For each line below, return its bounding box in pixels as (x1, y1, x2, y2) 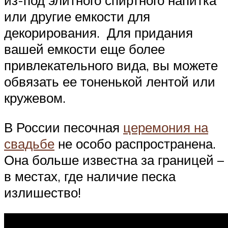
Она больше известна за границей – (4, 151, 224, 168)
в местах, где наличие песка (4, 167, 176, 184)
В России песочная (4, 119, 123, 135)
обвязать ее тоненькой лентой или (4, 73, 215, 90)
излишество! (4, 184, 81, 201)
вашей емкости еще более (4, 41, 165, 58)
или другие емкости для (4, 8, 150, 25)
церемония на (123, 119, 208, 135)
